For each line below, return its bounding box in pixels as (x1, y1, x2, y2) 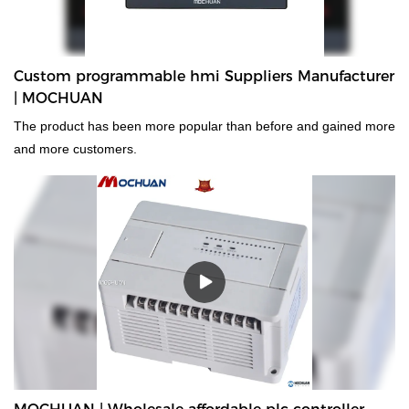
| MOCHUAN (14, 89, 103, 107)
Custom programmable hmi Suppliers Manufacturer (14, 67, 394, 85)
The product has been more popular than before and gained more (14, 118, 395, 133)
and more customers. (14, 141, 137, 156)
